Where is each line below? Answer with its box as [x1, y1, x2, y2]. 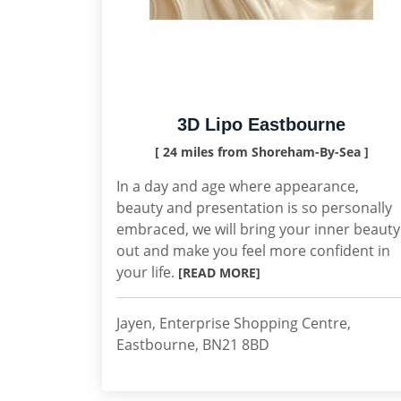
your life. [116, 262, 178, 282]
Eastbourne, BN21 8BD [116, 335, 269, 354]
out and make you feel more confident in [116, 241, 390, 260]
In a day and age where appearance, [116, 176, 359, 196]
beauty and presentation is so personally [116, 198, 392, 218]
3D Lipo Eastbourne [177, 115, 346, 134]
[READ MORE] [178, 264, 260, 281]
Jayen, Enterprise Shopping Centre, [116, 313, 351, 333]
